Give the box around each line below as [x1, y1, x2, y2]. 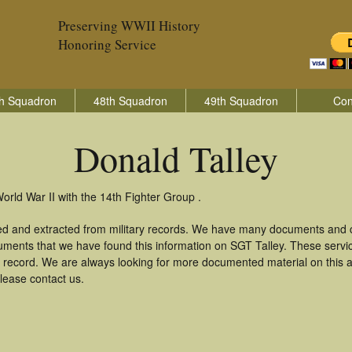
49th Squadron [204, 93, 278, 108]
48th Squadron [93, 93, 167, 108]
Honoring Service [58, 35, 156, 53]
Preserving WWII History [58, 16, 200, 35]
